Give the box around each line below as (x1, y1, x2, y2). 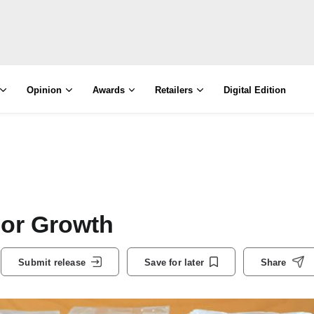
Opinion (26, 85, 62, 95)
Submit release (18, 257, 86, 268)
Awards (92, 85, 125, 95)
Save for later (144, 257, 204, 268)
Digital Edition (224, 85, 287, 95)
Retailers (155, 85, 193, 95)
